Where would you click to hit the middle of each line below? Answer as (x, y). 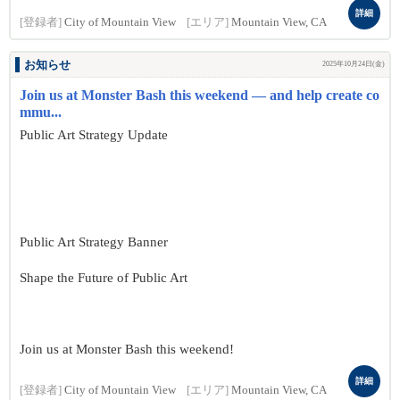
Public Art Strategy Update (94, 135)
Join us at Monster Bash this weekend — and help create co (200, 95)
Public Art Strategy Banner (94, 242)
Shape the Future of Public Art (104, 278)
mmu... (41, 112)
